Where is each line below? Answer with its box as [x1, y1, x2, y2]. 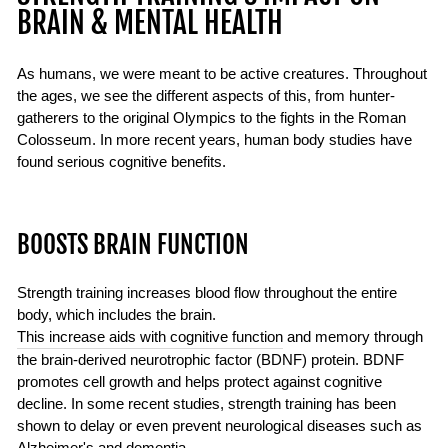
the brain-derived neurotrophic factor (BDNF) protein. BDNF [17, 352, 404, 369]
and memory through [283, 329, 423, 346]
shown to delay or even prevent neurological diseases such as [17, 418, 422, 435]
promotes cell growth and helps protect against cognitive [17, 374, 382, 391]
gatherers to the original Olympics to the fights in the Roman [17, 110, 406, 127]
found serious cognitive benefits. [17, 154, 226, 171]
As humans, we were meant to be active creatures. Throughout [17, 66, 427, 83]
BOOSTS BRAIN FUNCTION [17, 229, 249, 261]
